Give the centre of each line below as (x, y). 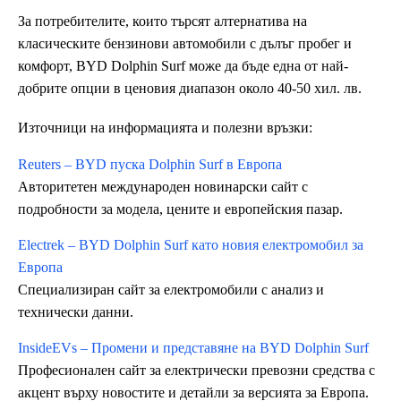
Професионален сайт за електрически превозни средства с (196, 371)
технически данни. (76, 312)
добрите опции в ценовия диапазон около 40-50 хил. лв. (190, 88)
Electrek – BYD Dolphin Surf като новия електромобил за (191, 245)
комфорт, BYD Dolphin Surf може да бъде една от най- (183, 65)
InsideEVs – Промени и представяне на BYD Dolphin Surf (193, 348)
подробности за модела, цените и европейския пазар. (180, 209)
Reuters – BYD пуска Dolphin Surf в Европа (150, 165)
